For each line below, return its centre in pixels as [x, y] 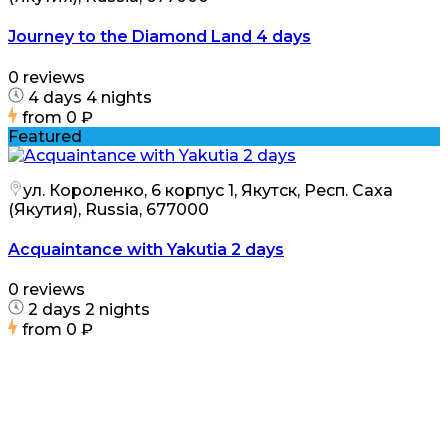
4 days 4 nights [88, 97]
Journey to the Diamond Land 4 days [159, 37]
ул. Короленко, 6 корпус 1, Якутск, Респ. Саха [208, 190]
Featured [45, 136]
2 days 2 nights [87, 310]
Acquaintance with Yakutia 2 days [146, 250]
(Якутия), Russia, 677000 [108, 209]
